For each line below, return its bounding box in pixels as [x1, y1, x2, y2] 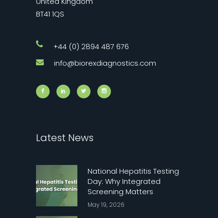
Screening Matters [88, 186, 153, 197]
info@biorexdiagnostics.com [54, 57, 156, 68]
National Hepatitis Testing [88, 165, 179, 176]
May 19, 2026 [88, 200, 125, 209]
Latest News [36, 130, 93, 145]
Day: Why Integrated [88, 176, 161, 186]
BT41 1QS [36, 8, 64, 19]
